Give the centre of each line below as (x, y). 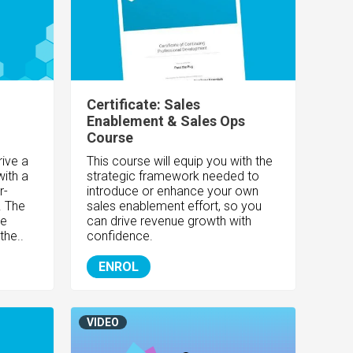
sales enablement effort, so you (175, 206)
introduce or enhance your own (173, 191)
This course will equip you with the (180, 162)
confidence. (120, 236)
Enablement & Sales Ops (166, 121)
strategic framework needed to (173, 176)
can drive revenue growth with (169, 221)
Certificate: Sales (144, 105)
